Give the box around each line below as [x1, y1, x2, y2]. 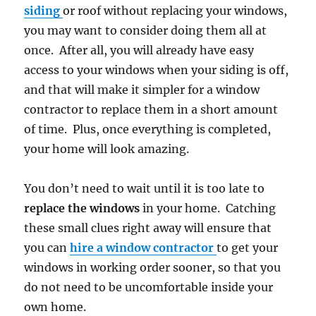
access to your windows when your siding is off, [24, 63, 289, 78]
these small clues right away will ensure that [24, 221, 272, 236]
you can [24, 241, 71, 255]
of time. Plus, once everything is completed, [24, 122, 272, 137]
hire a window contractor [70, 241, 214, 255]
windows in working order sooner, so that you [24, 260, 281, 275]
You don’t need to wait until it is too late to [24, 181, 265, 196]
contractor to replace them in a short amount [24, 102, 279, 117]
